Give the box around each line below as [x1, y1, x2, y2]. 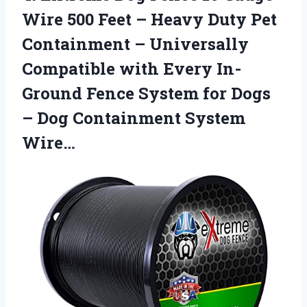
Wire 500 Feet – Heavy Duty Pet [22, 8, 277, 30]
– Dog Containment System [22, 106, 245, 129]
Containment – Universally [22, 32, 249, 55]
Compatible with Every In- [22, 57, 241, 79]
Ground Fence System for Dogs [22, 82, 271, 104]
